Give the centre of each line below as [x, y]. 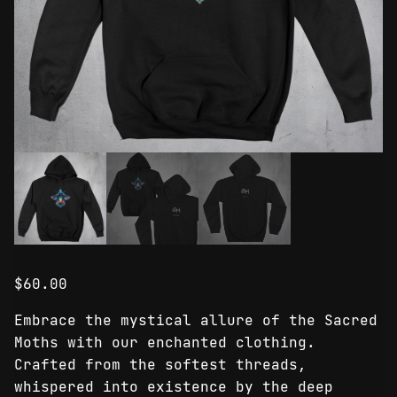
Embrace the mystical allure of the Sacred [196, 320]
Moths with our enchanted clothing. [165, 342]
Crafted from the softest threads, [160, 364]
